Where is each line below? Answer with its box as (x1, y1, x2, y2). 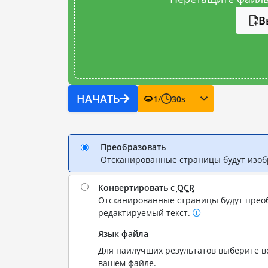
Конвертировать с (98, 182, 177, 193)
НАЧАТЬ (76, 92, 120, 106)
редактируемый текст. (98, 207, 193, 218)
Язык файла (98, 228, 148, 239)
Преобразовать (100, 141, 166, 153)
